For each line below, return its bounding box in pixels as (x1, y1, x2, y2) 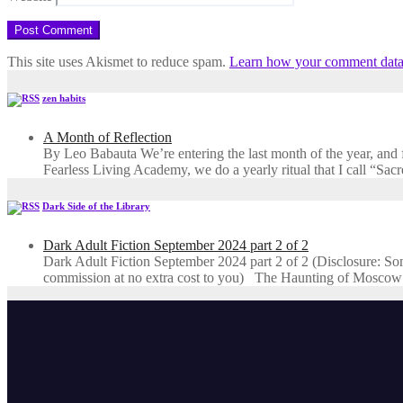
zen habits (42, 93, 85, 104)
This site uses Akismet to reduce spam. (7, 54, 229, 70)
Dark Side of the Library (42, 201, 150, 212)
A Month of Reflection (43, 130, 172, 146)
